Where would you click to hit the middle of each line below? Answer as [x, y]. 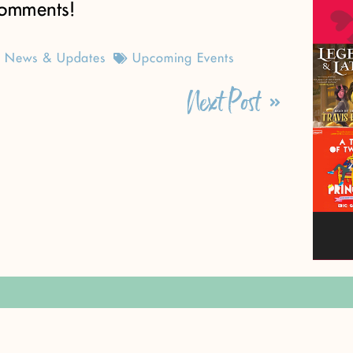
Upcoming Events [183, 59]
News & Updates [56, 59]
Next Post [224, 103]
